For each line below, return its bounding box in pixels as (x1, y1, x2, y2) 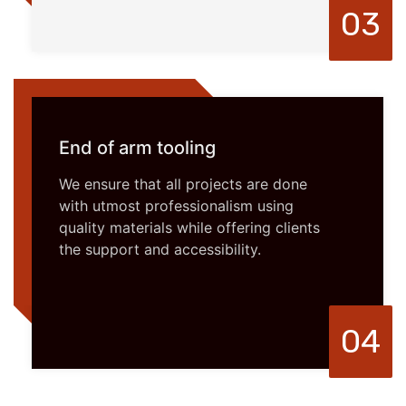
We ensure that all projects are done (59, 174, 307, 193)
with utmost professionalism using (59, 196, 294, 215)
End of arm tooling (59, 136, 216, 159)
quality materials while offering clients (59, 217, 320, 237)
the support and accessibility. (59, 239, 261, 258)
